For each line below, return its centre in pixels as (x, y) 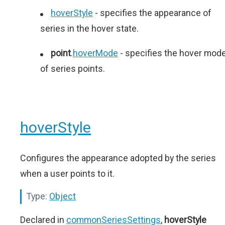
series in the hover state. (89, 29)
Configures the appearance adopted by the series (118, 158)
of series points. (73, 69)
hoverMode (95, 53)
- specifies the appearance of (152, 13)
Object (63, 196)
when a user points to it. (67, 174)
